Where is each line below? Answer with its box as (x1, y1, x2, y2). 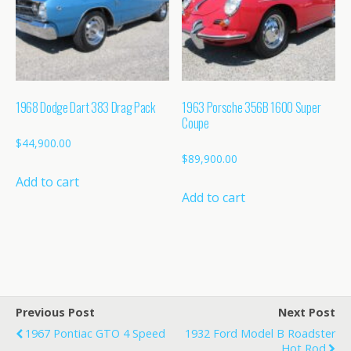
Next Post (278, 304, 335, 320)
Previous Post (16, 304, 95, 320)
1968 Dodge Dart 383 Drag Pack (16, 97, 155, 117)
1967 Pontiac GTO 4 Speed (25, 325, 165, 341)
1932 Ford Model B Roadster (185, 325, 335, 341)
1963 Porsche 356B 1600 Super (182, 97, 321, 117)
